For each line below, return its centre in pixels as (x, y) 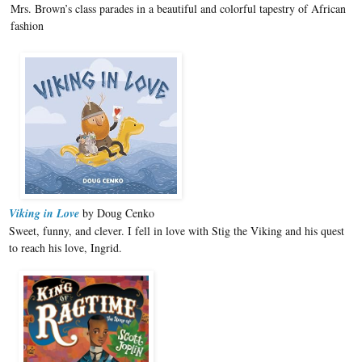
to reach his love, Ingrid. (65, 247)
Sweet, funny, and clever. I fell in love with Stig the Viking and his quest (177, 230)
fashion (27, 25)
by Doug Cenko (117, 213)
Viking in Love (44, 213)
